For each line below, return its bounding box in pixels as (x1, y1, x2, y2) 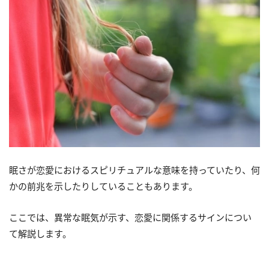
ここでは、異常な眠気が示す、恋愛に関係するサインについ (9, 211, 252, 224)
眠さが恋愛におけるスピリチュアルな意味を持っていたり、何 (9, 164, 260, 177)
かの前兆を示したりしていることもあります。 (9, 180, 198, 193)
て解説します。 (9, 228, 71, 240)
